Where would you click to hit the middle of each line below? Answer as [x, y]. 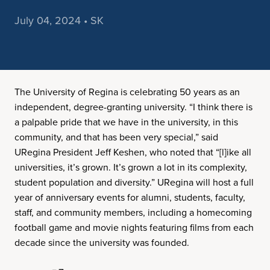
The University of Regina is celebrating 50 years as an [127, 92]
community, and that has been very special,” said [116, 137]
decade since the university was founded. [102, 243]
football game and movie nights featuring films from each [134, 228]
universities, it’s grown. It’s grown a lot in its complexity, [131, 167]
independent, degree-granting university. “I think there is [133, 107]
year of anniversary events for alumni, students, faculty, [130, 197]
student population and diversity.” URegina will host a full [134, 182]
